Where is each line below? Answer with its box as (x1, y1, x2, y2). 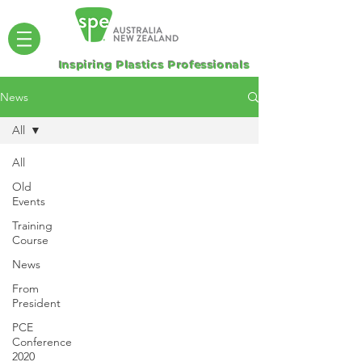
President (12, 296, 61, 310)
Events (12, 194, 45, 208)
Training (12, 218, 53, 233)
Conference (12, 335, 72, 349)
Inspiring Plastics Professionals (58, 58, 250, 71)
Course (12, 233, 48, 247)
